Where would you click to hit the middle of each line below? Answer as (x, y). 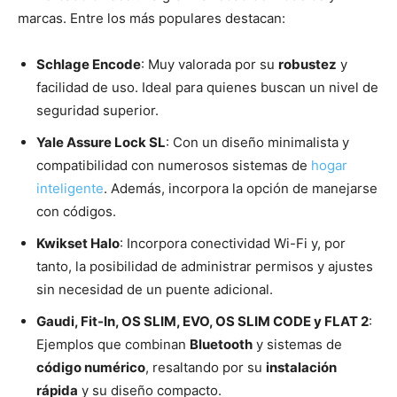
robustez (307, 65)
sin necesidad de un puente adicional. (155, 290)
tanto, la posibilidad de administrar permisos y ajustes (205, 267)
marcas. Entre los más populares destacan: (152, 19)
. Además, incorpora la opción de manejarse (241, 189)
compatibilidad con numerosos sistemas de (174, 166)
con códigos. (76, 212)
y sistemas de (297, 345)
